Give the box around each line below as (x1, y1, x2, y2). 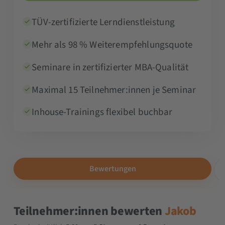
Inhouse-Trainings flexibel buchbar (32, 105, 173, 120)
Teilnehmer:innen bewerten (14, 202, 165, 220)
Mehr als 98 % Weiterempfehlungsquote (32, 38, 192, 52)
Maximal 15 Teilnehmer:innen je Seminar (32, 83, 196, 97)
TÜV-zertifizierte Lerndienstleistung (32, 16, 175, 30)
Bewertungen (89, 163, 136, 175)
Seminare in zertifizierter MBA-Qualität (32, 60, 189, 74)
